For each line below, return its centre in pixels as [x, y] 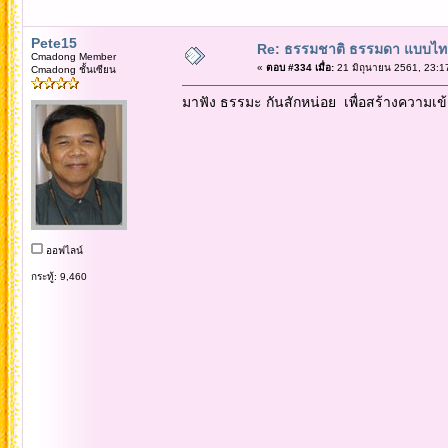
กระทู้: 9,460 [58, 276]
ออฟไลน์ [62, 250]
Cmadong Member [73, 56]
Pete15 [53, 42]
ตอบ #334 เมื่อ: [299, 67]
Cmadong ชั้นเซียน [73, 69]
